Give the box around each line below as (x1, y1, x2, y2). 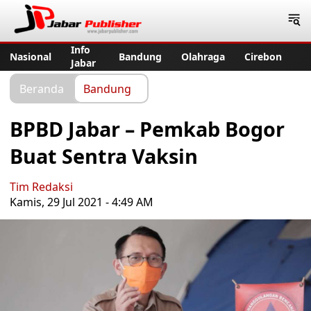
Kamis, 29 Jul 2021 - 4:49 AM (10, 194, 153, 210)
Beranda (19, 81, 64, 96)
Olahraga (181, 49, 225, 63)
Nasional (10, 49, 51, 63)
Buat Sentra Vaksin (10, 142, 198, 169)
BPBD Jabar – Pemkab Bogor (10, 115, 285, 142)
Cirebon (244, 49, 282, 63)
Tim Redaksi (10, 179, 73, 194)
